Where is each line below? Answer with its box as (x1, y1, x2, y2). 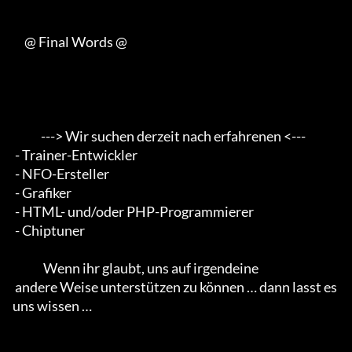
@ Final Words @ (13, 33, 24, 51)
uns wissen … (13, 297, 92, 315)
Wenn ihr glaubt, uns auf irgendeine (13, 259, 43, 277)
